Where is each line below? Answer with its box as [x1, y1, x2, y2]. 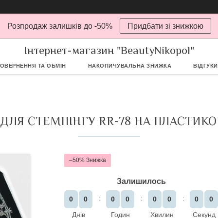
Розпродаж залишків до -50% [7, 22, 112, 30]
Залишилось [116, 177, 166, 185]
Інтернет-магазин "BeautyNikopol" [24, 43, 194, 56]
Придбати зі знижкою [127, 22, 203, 30]
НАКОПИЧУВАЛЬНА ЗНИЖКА [88, 63, 172, 69]
